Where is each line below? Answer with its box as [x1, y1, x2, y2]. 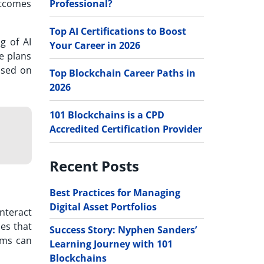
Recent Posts [49, 156, 139, 176]
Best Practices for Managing [49, 186, 180, 199]
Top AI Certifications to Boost [49, 24, 186, 38]
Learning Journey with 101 [49, 237, 173, 250]
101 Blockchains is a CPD [49, 108, 164, 121]
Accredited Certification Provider [49, 122, 202, 136]
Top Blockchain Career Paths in [49, 66, 196, 80]
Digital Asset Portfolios [49, 200, 157, 213]
